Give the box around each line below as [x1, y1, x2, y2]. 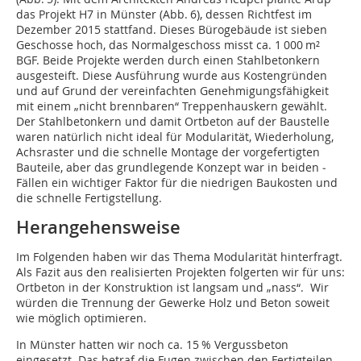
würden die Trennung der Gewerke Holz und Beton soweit [16, 295, 330, 311]
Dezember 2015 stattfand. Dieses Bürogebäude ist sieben [16, 22, 327, 38]
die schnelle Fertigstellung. [16, 190, 162, 206]
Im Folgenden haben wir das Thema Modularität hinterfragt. [16, 249, 342, 265]
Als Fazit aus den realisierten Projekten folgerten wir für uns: [16, 264, 345, 280]
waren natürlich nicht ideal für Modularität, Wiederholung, [16, 129, 334, 145]
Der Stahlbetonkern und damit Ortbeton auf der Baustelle [16, 114, 330, 130]
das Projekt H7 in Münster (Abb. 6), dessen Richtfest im [16, 6, 312, 23]
